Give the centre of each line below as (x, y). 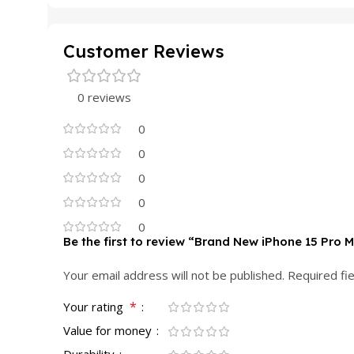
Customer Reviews (144, 51)
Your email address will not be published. (174, 275)
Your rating (96, 306)
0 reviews (104, 97)
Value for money (109, 330)
